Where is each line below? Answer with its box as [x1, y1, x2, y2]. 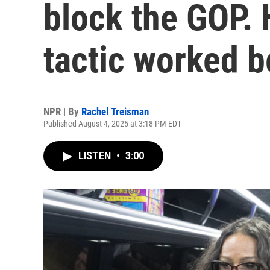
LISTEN [78, 150, 113, 162]
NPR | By [43, 105, 81, 118]
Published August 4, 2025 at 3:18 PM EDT [43, 119, 181, 128]
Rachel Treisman [81, 105, 149, 118]
